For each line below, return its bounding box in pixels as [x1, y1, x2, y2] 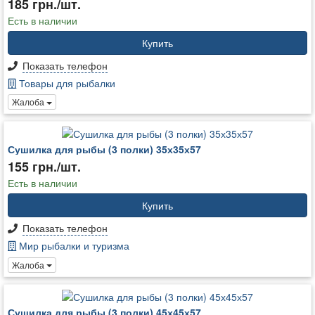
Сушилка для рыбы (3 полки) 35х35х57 [8, 142, 201, 157]
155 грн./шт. [8, 157, 81, 176]
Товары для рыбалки [16, 75, 115, 90]
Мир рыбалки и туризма [16, 238, 129, 253]
